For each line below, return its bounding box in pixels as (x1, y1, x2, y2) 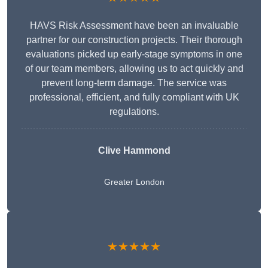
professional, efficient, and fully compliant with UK (29, 92, 239, 103)
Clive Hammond (98, 145, 170, 156)
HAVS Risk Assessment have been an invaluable (29, 20, 239, 31)
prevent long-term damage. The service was (41, 78, 227, 89)
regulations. (109, 106, 159, 117)
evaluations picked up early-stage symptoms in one (26, 49, 242, 60)
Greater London (103, 177, 165, 187)
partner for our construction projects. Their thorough (26, 35, 242, 45)
